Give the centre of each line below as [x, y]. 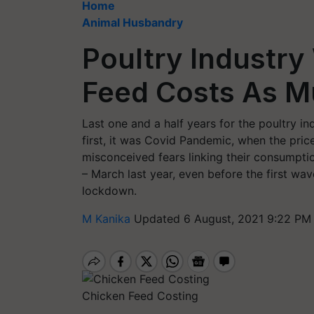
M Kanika [108, 219]
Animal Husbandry [132, 22]
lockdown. [109, 191]
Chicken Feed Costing [140, 295]
